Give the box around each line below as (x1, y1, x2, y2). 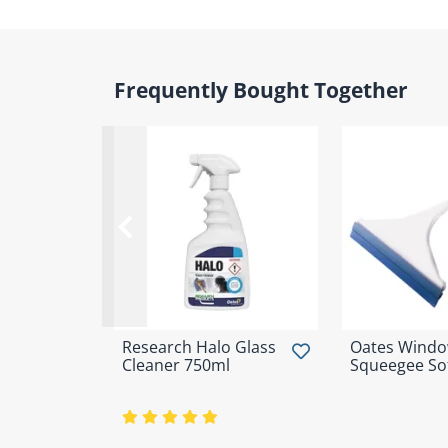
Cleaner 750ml (122, 354, 230, 376)
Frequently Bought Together (114, 76, 408, 104)
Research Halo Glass (122, 336, 276, 358)
